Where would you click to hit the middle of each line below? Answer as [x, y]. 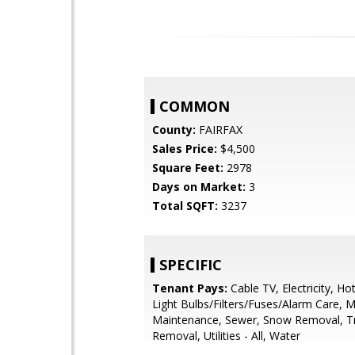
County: [174, 130]
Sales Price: [185, 149]
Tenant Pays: [190, 288]
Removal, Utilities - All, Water [226, 336]
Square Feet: [188, 168]
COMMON [195, 106]
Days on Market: [199, 187]
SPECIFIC [191, 265]
